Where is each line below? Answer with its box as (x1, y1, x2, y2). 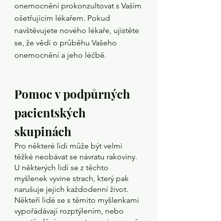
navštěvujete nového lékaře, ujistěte (14, 26, 141, 35)
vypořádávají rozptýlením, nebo (14, 206, 126, 216)
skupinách (14, 123, 72, 139)
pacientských (14, 104, 89, 120)
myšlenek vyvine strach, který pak (14, 173, 131, 183)
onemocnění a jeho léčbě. (14, 50, 107, 60)
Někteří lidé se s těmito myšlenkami (14, 195, 141, 205)
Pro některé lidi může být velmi (14, 141, 124, 150)
